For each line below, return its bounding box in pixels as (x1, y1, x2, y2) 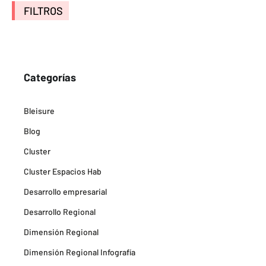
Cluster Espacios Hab (24, 166, 102, 177)
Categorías (24, 71, 76, 84)
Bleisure (24, 106, 55, 116)
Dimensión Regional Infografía (24, 247, 135, 258)
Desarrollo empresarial (24, 186, 107, 197)
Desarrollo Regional (24, 207, 96, 217)
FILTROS (24, 4, 63, 18)
